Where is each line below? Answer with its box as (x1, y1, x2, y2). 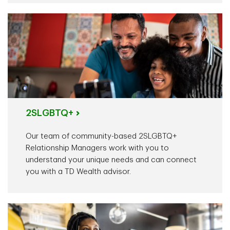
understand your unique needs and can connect (25, 156, 197, 164)
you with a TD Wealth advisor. (25, 168, 131, 176)
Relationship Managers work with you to (25, 144, 169, 152)
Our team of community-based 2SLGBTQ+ (25, 132, 177, 141)
